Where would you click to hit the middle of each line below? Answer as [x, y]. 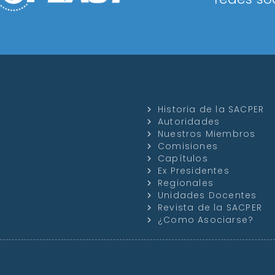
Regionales [186, 183]
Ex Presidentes [194, 171]
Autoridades [189, 122]
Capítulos [183, 159]
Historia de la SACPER [211, 110]
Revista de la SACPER [210, 208]
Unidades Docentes [207, 196]
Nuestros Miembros [207, 134]
